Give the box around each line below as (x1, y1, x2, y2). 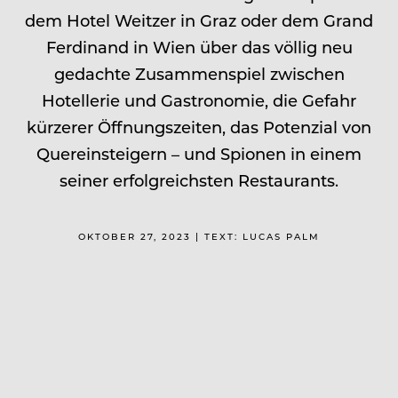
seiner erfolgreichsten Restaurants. (60, 169, 338, 191)
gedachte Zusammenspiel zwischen (53, 62, 345, 84)
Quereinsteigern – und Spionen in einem (36, 142, 362, 164)
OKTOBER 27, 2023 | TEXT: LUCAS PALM (78, 229, 320, 243)
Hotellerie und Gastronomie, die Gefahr (42, 89, 356, 111)
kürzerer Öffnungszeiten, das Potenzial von (27, 115, 371, 138)
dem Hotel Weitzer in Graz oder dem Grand (25, 9, 373, 31)
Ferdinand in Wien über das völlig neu (45, 36, 353, 58)
